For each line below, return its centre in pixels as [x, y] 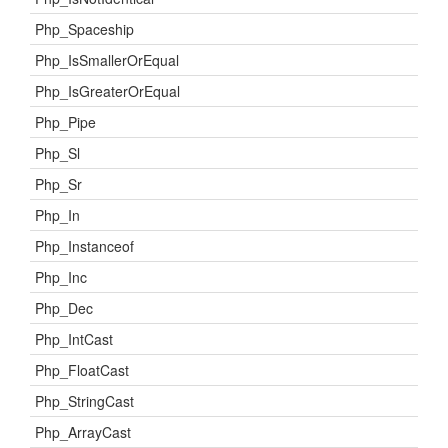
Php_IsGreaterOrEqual [107, 91]
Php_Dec [64, 308]
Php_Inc [61, 277]
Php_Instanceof [84, 246]
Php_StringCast [84, 401]
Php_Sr [58, 184]
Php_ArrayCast [83, 432]
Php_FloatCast [82, 370]
